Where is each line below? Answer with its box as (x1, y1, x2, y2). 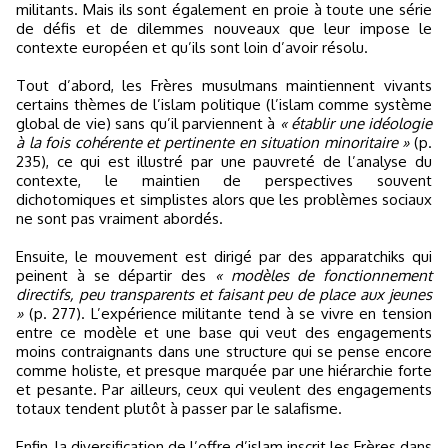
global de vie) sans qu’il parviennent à (16, 114, 280, 133)
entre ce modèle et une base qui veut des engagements (16, 323, 432, 342)
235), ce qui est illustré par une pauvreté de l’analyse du (16, 152, 432, 171)
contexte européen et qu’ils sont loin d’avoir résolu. (16, 38, 368, 57)
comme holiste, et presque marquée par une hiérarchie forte (16, 361, 432, 380)
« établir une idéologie (279, 114, 433, 133)
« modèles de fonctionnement (214, 266, 432, 285)
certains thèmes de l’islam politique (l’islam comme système (16, 95, 432, 114)
